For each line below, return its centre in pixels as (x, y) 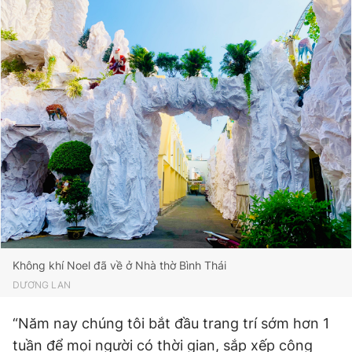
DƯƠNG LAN (42, 285)
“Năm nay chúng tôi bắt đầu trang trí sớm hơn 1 (171, 323)
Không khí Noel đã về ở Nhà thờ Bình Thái (119, 265)
